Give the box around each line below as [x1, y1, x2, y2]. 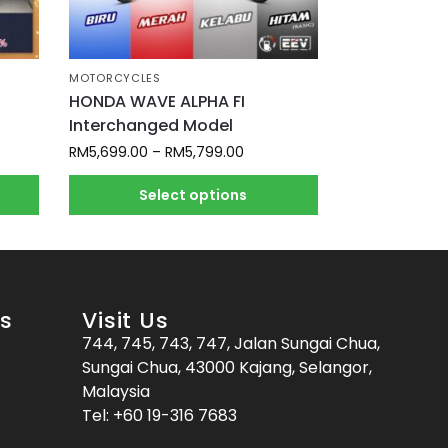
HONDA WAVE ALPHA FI [69, 89, 246, 113]
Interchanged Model [69, 113, 234, 137]
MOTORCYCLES [69, 69, 161, 86]
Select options [139, 184, 248, 205]
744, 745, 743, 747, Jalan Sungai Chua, [82, 332, 381, 356]
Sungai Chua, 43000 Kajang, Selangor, [82, 356, 373, 380]
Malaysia [82, 380, 151, 404]
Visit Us [82, 305, 169, 337]
